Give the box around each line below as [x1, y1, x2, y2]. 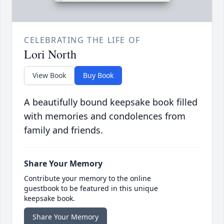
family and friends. [24, 124, 103, 136]
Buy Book [83, 70, 113, 80]
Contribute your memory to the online [24, 173, 151, 183]
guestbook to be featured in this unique [24, 183, 158, 193]
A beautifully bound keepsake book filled [24, 96, 197, 108]
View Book [32, 70, 66, 80]
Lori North [24, 46, 76, 62]
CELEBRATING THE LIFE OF [24, 34, 140, 46]
